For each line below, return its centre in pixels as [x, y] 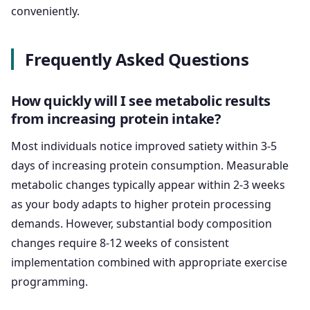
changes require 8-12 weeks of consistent [120, 243]
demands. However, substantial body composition [142, 224]
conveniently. [45, 11]
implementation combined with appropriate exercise [149, 263]
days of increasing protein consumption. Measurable [150, 166]
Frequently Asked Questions [137, 60]
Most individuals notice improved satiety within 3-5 [144, 146]
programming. [49, 282]
